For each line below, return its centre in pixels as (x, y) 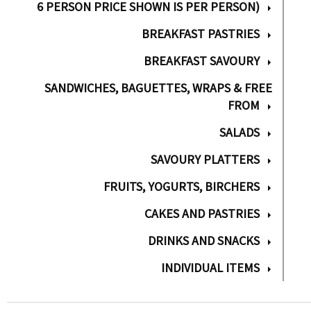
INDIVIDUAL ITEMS (211, 268)
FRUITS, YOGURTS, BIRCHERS (182, 186)
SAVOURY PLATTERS (205, 159)
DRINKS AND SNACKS (204, 241)
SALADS (240, 132)
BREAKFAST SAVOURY (202, 61)
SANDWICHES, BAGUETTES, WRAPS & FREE (159, 88)
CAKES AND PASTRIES (202, 213)
